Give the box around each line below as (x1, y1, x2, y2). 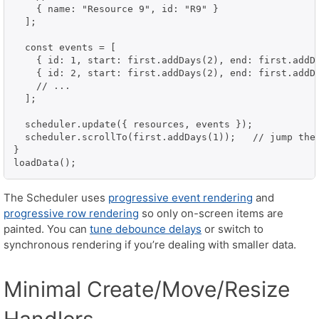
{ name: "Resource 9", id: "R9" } (14, 3, 219, 14)
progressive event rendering (108, 190, 253, 204)
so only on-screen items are (139, 206, 283, 220)
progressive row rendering (4, 206, 139, 220)
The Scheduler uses (4, 190, 108, 204)
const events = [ (14, 41, 116, 53)
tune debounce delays (90, 221, 202, 236)
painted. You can (4, 221, 90, 236)
